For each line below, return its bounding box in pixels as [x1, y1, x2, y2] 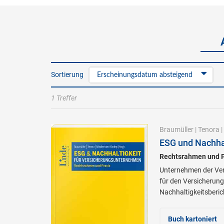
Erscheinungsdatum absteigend [97, 71, 192, 78]
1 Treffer [51, 94, 77, 102]
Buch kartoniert [167, 215, 217, 223]
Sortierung [51, 70, 83, 78]
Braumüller [159, 125, 193, 133]
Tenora [197, 125, 219, 133]
